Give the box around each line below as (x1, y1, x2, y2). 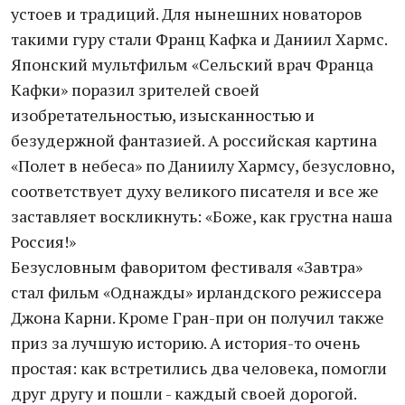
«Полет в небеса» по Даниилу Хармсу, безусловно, (11, 155, 394, 176)
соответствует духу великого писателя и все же (11, 180, 379, 202)
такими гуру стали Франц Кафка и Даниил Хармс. (11, 28, 387, 50)
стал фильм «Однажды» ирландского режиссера (11, 281, 381, 303)
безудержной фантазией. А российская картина (11, 129, 377, 151)
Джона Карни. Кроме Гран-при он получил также (11, 306, 384, 328)
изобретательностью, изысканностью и (11, 104, 315, 126)
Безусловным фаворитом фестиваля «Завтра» (11, 256, 363, 278)
